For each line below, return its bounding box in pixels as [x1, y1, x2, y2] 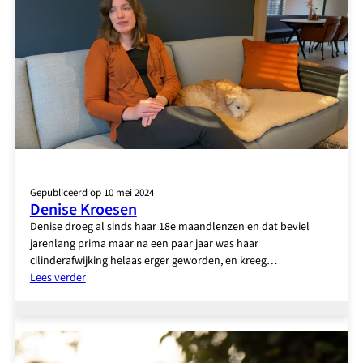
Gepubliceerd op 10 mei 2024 [29, 185, 154, 200]
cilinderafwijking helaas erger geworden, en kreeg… [29, 252, 277, 269]
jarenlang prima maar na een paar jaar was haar [29, 235, 258, 252]
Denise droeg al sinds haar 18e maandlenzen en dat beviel [29, 218, 310, 235]
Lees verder [29, 269, 86, 286]
